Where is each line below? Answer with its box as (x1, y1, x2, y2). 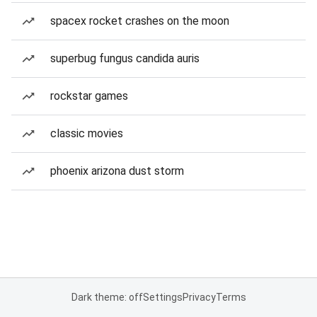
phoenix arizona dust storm (50, 164, 184, 178)
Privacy (182, 292, 216, 303)
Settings (142, 292, 183, 303)
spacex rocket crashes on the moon (50, 14, 229, 28)
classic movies (50, 127, 123, 140)
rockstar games (50, 89, 128, 103)
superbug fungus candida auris (50, 52, 200, 65)
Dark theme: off (71, 292, 143, 303)
